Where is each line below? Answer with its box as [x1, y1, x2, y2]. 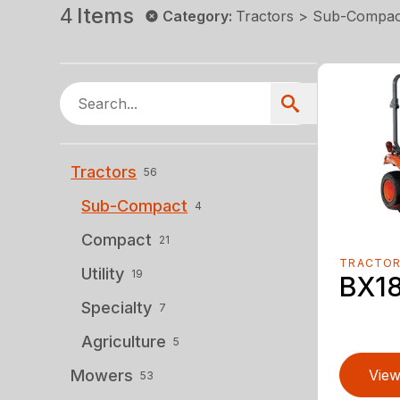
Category [162, 6, 229, 25]
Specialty [81, 297, 153, 317]
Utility [81, 263, 125, 283]
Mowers [71, 365, 134, 385]
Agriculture [81, 331, 167, 351]
